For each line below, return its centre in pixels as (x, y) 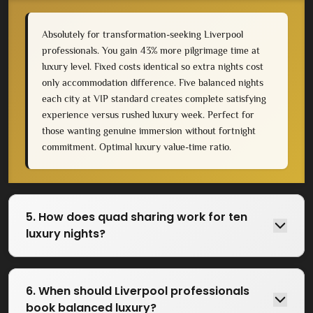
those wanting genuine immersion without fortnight (149, 130)
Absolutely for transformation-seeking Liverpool (143, 34)
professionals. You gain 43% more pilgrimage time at (151, 50)
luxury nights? (66, 233)
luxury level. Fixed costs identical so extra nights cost (153, 66)
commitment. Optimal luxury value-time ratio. (137, 146)
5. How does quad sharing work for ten (137, 217)
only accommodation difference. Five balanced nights (153, 82)
